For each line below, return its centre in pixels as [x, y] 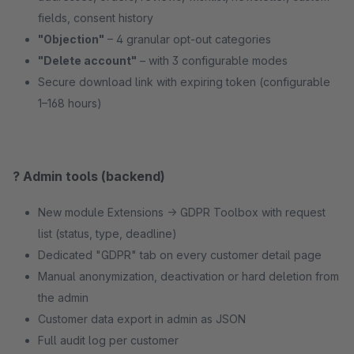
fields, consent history [96, 18]
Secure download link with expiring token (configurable [184, 82]
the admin [63, 298]
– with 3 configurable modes [212, 60]
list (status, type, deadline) [107, 233]
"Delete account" [87, 60]
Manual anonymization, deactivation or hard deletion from [188, 276]
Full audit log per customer [108, 340]
